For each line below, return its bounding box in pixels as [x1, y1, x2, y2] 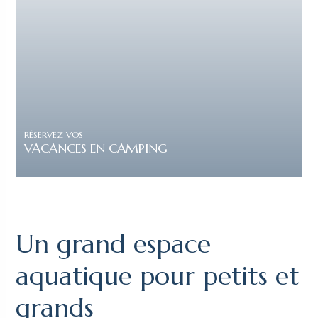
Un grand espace [16, 227, 212, 260]
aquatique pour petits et [16, 259, 300, 292]
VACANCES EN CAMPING [24, 140, 168, 157]
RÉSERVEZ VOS [24, 129, 84, 141]
